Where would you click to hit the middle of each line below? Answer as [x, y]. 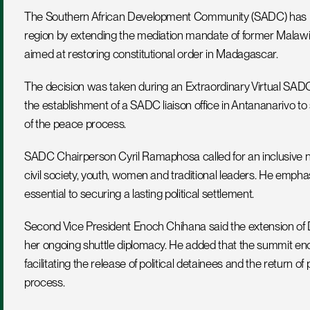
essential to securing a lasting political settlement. [139, 194]
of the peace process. [75, 124]
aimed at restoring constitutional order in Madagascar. [151, 54]
